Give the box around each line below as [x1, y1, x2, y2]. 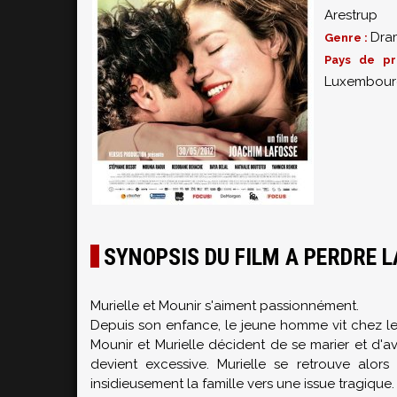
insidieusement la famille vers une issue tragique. [90, 376, 394, 392]
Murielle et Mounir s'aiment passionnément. [90, 298, 359, 314]
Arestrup [324, 7, 378, 23]
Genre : [324, 31, 370, 44]
